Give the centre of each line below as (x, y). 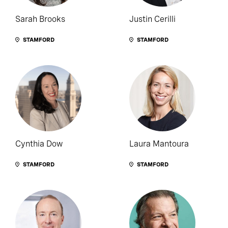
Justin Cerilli (152, 19)
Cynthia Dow (39, 144)
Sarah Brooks (40, 19)
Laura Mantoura (159, 144)
